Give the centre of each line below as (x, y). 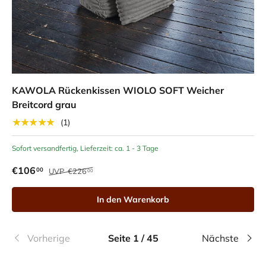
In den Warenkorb (133, 200)
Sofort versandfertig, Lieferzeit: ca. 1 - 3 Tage (85, 148)
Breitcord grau (44, 105)
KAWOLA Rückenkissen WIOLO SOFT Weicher (118, 91)
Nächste (220, 238)
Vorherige (49, 238)
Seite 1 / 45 (133, 238)
